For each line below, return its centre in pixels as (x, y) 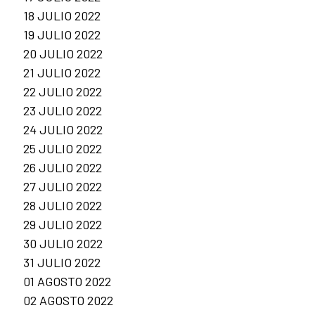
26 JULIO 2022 (63, 168)
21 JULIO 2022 (62, 73)
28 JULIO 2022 (63, 206)
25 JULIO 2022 (63, 149)
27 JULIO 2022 (63, 187)
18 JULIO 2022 (62, 16)
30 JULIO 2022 (63, 244)
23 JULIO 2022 (63, 111)
